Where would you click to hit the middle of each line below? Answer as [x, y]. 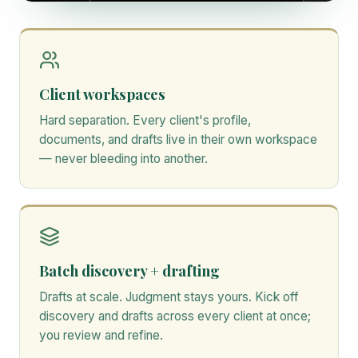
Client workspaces [102, 93]
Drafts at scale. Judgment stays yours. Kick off [169, 296]
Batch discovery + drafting [129, 270]
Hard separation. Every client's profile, [145, 120]
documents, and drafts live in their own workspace [178, 139]
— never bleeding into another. [123, 158]
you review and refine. [101, 335]
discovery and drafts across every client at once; [175, 316]
